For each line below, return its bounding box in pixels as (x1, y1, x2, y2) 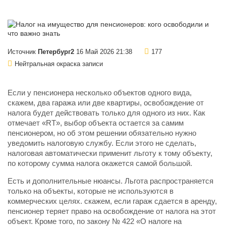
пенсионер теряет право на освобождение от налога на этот (8, 207, 216, 216)
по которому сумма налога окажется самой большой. (8, 159, 192, 168)
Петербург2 (38, 48, 74, 56)
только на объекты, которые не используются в (8, 187, 174, 196)
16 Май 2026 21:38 (74, 48, 132, 56)
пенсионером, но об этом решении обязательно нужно (8, 129, 196, 138)
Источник (8, 48, 38, 56)
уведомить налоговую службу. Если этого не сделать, (8, 139, 196, 148)
